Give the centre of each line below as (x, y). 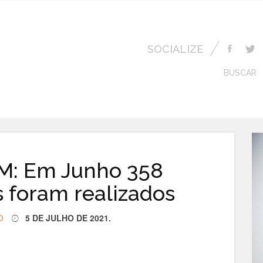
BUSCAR (240, 73)
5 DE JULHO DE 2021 (67, 218)
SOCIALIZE (175, 49)
